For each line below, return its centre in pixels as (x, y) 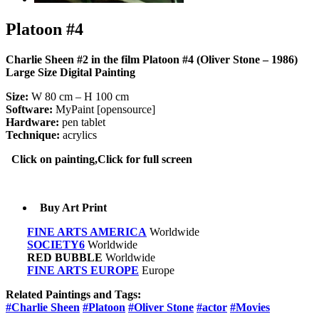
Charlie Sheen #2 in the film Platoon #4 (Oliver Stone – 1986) (152, 60)
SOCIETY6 (56, 245)
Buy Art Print (73, 208)
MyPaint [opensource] (104, 110)
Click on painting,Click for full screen (102, 159)
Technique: (33, 135)
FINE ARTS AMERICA (87, 232)
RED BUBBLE (65, 258)
